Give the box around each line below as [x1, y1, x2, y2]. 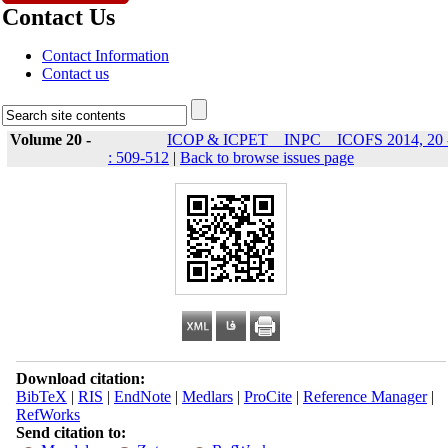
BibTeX [15, 388, 67, 405]
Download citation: [15, 370, 145, 387]
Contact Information [42, 47, 169, 64]
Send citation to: [15, 424, 126, 441]
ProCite [243, 388, 292, 405]
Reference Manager [302, 388, 427, 405]
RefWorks [15, 406, 80, 423]
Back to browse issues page [180, 149, 354, 166]
